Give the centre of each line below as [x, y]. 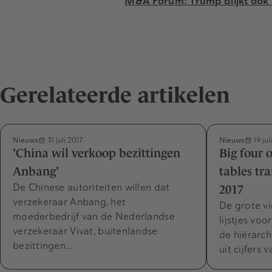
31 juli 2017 [64, 140]
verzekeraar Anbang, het [70, 202]
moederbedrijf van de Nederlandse [94, 217]
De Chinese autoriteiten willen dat [91, 188]
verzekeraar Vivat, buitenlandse [85, 231]
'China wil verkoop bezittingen [97, 153]
